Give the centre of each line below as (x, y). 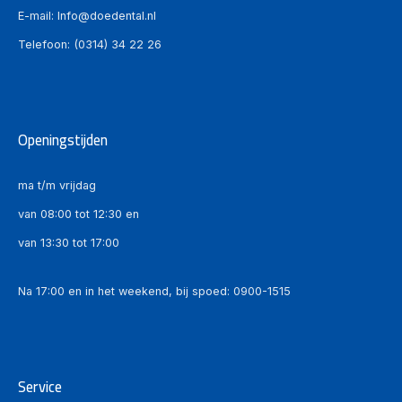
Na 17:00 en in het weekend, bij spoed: (126, 291)
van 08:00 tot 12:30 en (79, 214)
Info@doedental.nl (107, 15)
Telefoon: (46, 44)
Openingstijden (63, 140)
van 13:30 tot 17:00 (69, 242)
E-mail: (38, 15)
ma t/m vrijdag (57, 185)
